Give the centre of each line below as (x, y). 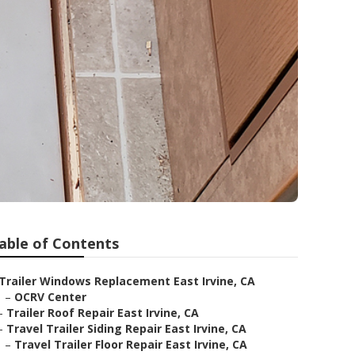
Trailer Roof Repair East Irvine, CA (103, 313)
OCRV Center (50, 297)
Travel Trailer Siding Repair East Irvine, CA (126, 328)
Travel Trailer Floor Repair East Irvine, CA (131, 344)
